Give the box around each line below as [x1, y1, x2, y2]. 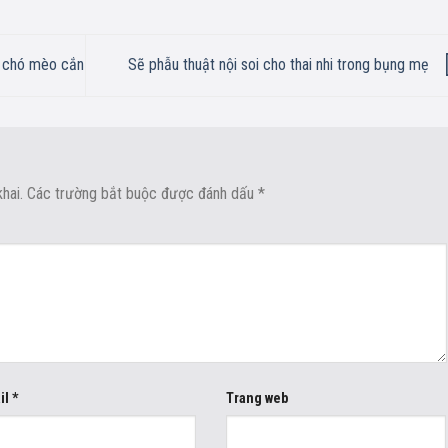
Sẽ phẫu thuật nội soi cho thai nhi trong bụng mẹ [127, 54, 433, 74]
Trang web [225, 389, 288, 407]
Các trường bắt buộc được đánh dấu [27, 184, 258, 204]
